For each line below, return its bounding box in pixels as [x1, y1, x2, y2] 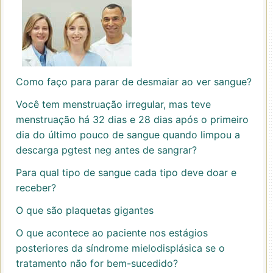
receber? [16, 182, 56, 194]
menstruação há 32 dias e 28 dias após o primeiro [16, 113, 249, 126]
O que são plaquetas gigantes [16, 204, 154, 216]
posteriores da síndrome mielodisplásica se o [16, 242, 225, 254]
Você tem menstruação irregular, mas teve [16, 98, 211, 110]
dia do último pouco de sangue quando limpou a [16, 129, 240, 141]
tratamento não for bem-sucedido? [16, 257, 178, 269]
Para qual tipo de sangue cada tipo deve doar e [16, 166, 236, 179]
